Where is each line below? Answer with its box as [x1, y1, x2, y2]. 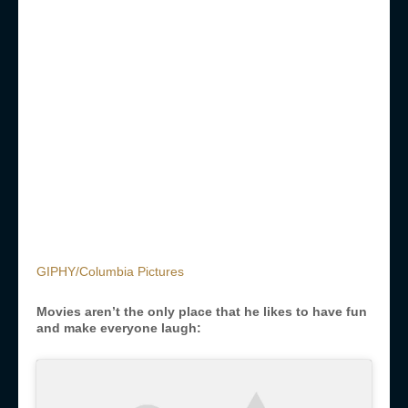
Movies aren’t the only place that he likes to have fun [36, 304, 367, 320]
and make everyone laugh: [36, 321, 201, 336]
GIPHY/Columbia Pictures [36, 264, 184, 280]
